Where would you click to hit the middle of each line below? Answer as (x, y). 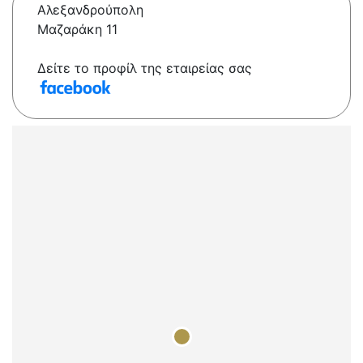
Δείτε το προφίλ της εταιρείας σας (145, 68)
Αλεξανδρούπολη (90, 10)
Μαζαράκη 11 (77, 30)
